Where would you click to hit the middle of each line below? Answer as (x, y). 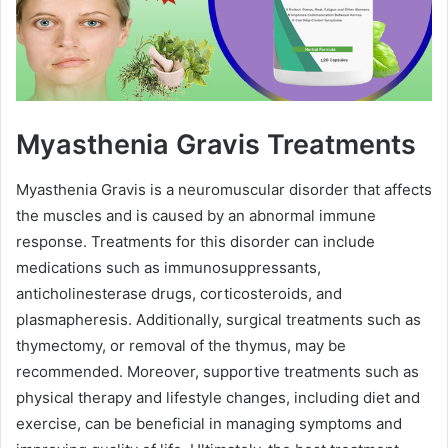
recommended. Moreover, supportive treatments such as (217, 371)
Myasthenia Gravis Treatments (216, 145)
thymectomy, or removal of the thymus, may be (181, 345)
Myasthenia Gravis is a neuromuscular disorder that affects (224, 189)
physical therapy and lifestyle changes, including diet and (218, 397)
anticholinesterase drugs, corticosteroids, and (179, 293)
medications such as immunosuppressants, (168, 267)
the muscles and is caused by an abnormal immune (196, 215)
